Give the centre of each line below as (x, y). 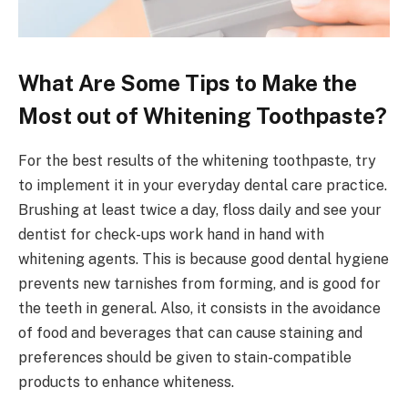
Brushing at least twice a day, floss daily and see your (200, 210)
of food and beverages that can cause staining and (190, 333)
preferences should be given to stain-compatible (185, 358)
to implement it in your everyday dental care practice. (203, 186)
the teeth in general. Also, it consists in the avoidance (199, 309)
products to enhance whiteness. (126, 382)
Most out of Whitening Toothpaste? (203, 116)
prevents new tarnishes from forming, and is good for (199, 284)
